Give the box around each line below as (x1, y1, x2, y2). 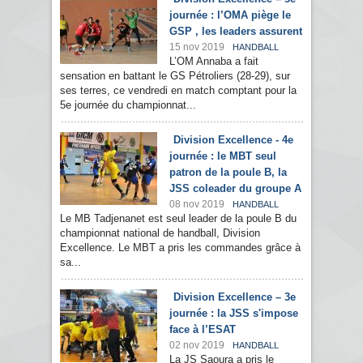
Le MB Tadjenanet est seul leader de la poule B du (60, 212, 297, 225)
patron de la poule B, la (169, 166, 287, 179)
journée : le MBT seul (169, 150, 276, 163)
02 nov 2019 (169, 340, 224, 352)
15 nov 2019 (169, 41, 224, 53)
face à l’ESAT (169, 323, 236, 336)
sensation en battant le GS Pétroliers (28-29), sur (60, 70, 290, 83)
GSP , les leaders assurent (169, 25, 302, 38)
